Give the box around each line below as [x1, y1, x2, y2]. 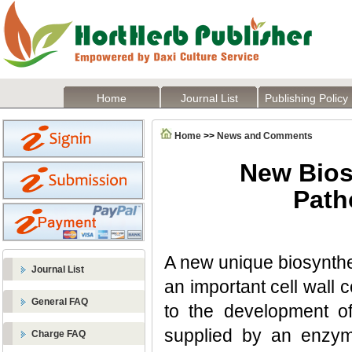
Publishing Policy [265, 92, 348, 104]
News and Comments [217, 130, 313, 141]
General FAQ [31, 296, 88, 307]
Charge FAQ [31, 328, 86, 339]
